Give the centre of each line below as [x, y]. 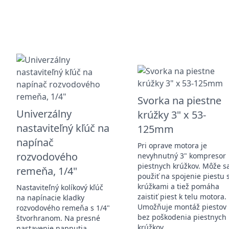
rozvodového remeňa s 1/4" [63, 208]
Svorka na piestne [180, 100]
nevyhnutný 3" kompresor [182, 155]
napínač [35, 142]
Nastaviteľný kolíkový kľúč [60, 187]
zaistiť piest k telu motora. [182, 196]
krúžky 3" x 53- [172, 114]
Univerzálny [44, 113]
